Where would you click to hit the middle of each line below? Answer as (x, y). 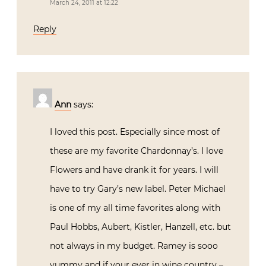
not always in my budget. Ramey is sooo (134, 246)
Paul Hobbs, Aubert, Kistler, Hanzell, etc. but (140, 227)
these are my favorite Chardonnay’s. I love (137, 151)
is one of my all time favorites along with (135, 208)
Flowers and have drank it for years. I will (134, 170)
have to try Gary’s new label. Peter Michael (138, 189)
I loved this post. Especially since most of (135, 132)
